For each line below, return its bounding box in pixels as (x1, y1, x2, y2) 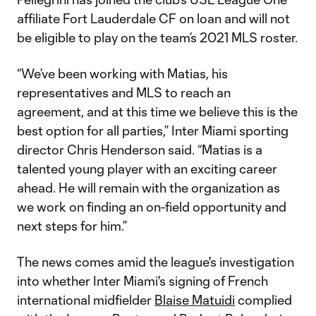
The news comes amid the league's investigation (17, 254, 294, 269)
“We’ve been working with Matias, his (17, 66, 228, 81)
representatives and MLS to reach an (17, 85, 231, 100)
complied (235, 292, 292, 308)
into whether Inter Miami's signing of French (17, 273, 268, 288)
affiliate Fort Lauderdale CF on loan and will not (17, 11, 290, 26)
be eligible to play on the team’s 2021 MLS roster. (17, 30, 298, 45)
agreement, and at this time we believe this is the (17, 104, 298, 119)
